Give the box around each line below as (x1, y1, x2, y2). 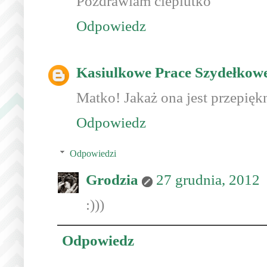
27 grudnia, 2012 (156, 172, 260, 188)
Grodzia (86, 172, 138, 188)
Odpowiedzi (69, 148, 116, 159)
